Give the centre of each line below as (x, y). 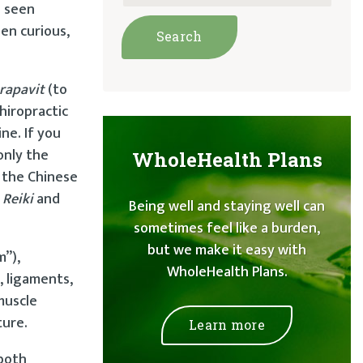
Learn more (227, 324)
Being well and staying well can (227, 207)
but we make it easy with (227, 251)
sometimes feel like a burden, (227, 229)
